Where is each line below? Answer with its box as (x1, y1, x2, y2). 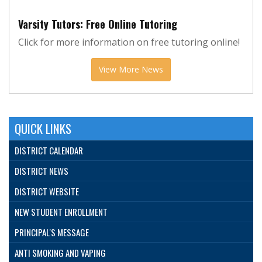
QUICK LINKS (15, 119, 71, 138)
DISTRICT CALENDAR (15, 144, 83, 157)
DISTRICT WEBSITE (15, 185, 79, 198)
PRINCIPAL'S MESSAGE (15, 226, 89, 239)
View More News (99, 64, 163, 75)
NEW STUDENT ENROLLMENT (15, 205, 108, 219)
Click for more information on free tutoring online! (18, 36, 240, 49)
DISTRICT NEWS (15, 164, 68, 178)
